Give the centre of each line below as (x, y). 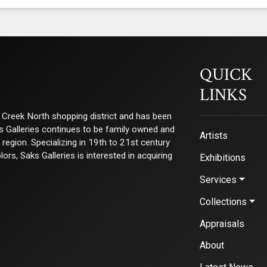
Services (218, 179)
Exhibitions (222, 158)
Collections (223, 201)
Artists (213, 136)
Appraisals (222, 223)
